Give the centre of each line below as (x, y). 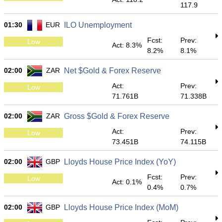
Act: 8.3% (127, 45)
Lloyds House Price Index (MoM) (121, 207)
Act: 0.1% (127, 182)
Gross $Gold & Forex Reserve (117, 116)
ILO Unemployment (98, 25)
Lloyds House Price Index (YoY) (120, 162)
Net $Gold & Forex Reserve (112, 71)
